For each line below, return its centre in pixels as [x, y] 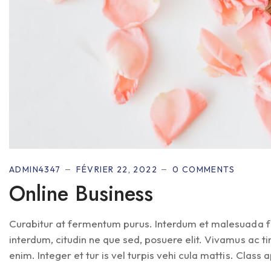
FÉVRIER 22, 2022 [117, 169]
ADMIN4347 [35, 169]
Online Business [81, 193]
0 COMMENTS [204, 169]
